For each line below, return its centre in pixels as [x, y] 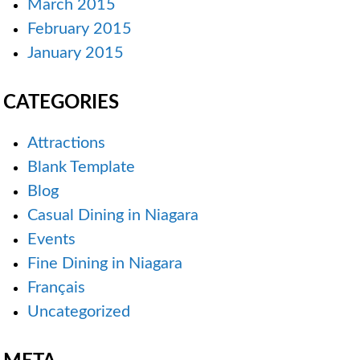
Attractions [66, 143]
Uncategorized [79, 312]
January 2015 [76, 53]
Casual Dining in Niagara [113, 216]
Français [56, 288]
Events [51, 240]
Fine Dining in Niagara [105, 264]
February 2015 [80, 29]
